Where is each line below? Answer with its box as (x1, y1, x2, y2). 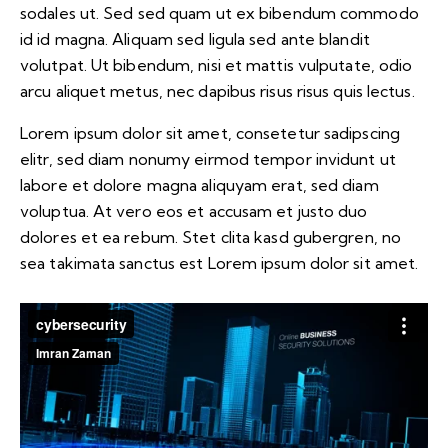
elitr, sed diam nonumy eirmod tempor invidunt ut (20, 148, 396, 169)
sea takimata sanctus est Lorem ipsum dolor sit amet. (20, 252, 419, 273)
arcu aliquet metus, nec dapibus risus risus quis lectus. (20, 80, 415, 101)
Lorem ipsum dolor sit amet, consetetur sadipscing (20, 122, 400, 143)
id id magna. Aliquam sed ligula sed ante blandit (20, 28, 370, 49)
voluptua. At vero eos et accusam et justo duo (20, 200, 368, 221)
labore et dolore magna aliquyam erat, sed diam (20, 174, 379, 195)
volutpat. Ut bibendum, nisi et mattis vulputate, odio (20, 54, 413, 75)
